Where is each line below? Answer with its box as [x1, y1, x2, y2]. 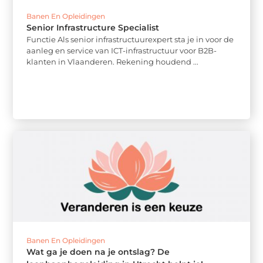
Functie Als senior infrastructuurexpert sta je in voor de [26, 34, 234, 44]
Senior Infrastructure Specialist [26, 22, 160, 33]
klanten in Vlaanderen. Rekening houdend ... [26, 56, 199, 66]
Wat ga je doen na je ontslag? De [26, 247, 170, 257]
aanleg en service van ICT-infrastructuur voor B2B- [26, 45, 217, 55]
